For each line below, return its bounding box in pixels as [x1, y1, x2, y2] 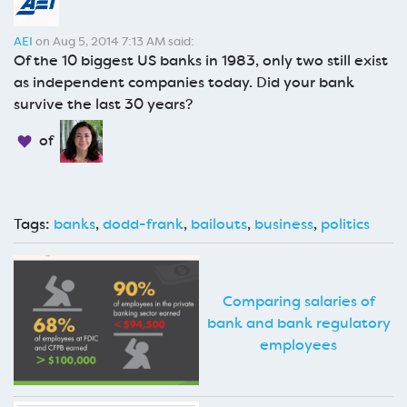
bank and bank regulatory [206, 313, 391, 333]
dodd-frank [103, 214, 184, 234]
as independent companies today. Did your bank [14, 73, 354, 93]
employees [260, 335, 337, 355]
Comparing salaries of [222, 292, 375, 312]
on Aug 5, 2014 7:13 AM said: [33, 34, 194, 50]
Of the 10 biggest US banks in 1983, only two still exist [14, 51, 388, 71]
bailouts [191, 214, 247, 234]
